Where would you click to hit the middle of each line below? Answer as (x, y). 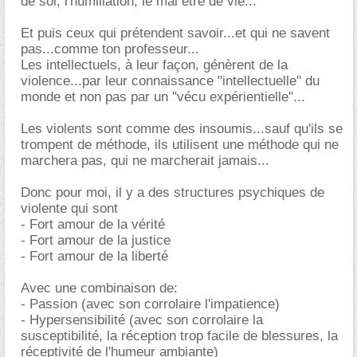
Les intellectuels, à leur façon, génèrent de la (154, 65)
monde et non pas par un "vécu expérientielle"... (163, 96)
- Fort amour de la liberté (94, 256)
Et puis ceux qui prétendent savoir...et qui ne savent (175, 33)
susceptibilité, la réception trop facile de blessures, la (179, 335)
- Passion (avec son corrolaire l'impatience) (150, 304)
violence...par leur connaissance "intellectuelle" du (170, 80)
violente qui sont (69, 208)
